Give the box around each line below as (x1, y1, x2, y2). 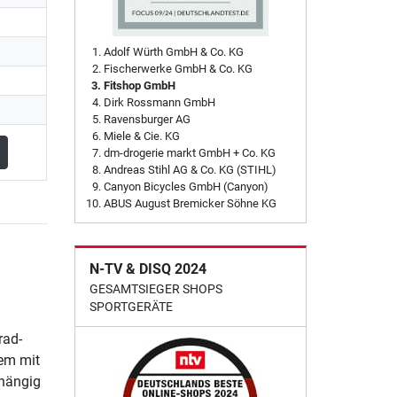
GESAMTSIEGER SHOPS (89, 281, 222, 296)
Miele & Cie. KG (103, 128, 180, 143)
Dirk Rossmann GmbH (103, 95, 215, 109)
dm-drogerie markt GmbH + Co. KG (103, 145, 276, 160)
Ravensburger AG (103, 112, 191, 126)
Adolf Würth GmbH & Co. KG (103, 44, 244, 58)
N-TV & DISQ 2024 (89, 260, 206, 277)
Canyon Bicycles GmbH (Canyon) (103, 179, 269, 193)
